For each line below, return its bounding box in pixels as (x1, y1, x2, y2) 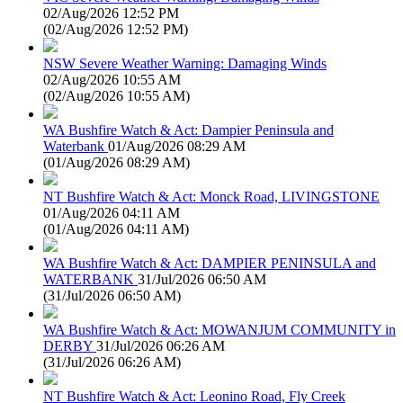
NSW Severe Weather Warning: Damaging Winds (43, 55, 327, 71)
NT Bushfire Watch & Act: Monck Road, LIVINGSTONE (43, 188, 380, 204)
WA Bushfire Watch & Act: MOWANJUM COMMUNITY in (43, 321, 396, 337)
